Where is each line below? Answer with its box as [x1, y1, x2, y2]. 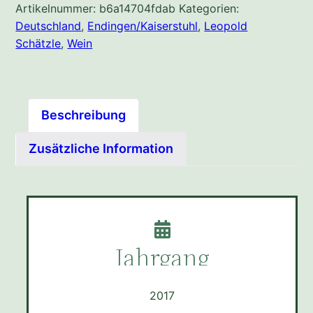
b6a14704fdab [99, 1, 176, 16]
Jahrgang [115, 240, 210, 275]
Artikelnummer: [15, 1, 100, 16]
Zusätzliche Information [29, 141, 174, 156]
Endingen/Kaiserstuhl [87, 19, 198, 34]
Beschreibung [41, 108, 126, 123]
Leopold [204, 19, 248, 34]
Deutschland [15, 19, 82, 34]
